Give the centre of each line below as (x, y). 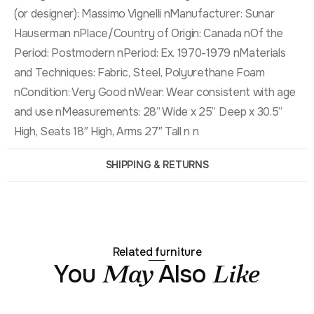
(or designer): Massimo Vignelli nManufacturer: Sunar (144, 14)
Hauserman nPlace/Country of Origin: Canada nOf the (149, 34)
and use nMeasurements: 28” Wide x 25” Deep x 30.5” (148, 112)
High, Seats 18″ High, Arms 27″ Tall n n (107, 132)
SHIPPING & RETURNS (157, 165)
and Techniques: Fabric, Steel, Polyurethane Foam (139, 73)
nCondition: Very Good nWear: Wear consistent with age (155, 93)
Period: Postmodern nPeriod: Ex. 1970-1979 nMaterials (150, 53)
